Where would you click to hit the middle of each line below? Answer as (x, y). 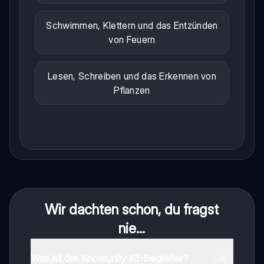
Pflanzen (132, 90)
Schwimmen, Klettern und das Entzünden (132, 25)
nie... (132, 228)
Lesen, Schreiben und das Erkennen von (132, 76)
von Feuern (132, 39)
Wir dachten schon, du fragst (132, 209)
